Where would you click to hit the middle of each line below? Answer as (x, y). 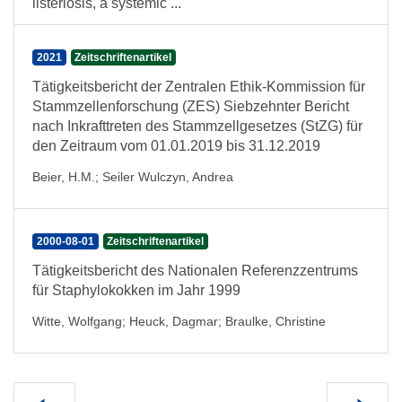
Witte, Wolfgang (77, 321)
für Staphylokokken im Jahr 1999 (136, 290)
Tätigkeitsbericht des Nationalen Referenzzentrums (195, 271)
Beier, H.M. (64, 177)
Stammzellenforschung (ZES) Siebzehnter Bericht (191, 106)
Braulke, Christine (275, 321)
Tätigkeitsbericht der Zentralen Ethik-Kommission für (199, 87)
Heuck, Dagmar (174, 321)
